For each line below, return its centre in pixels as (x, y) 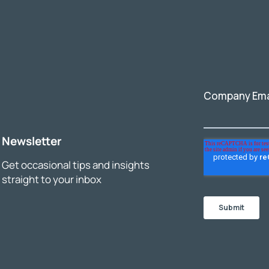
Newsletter (32, 141)
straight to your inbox (52, 179)
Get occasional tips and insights (76, 165)
